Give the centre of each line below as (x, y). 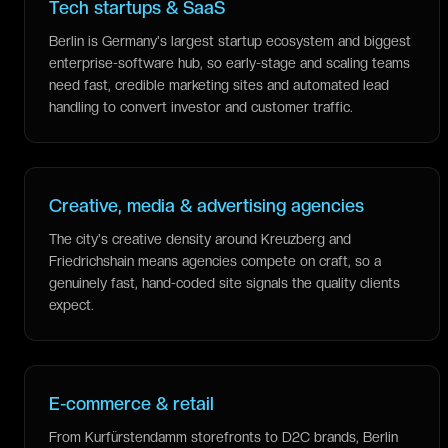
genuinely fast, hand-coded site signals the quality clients (224, 283)
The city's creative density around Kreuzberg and (200, 239)
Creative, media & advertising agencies (206, 205)
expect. (71, 305)
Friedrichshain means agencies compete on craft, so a (215, 261)
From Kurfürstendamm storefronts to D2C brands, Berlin (223, 437)
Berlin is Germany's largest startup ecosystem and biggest (230, 41)
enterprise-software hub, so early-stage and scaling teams (229, 63)
